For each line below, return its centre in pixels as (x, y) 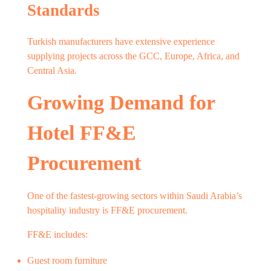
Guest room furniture (67, 260)
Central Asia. (52, 71)
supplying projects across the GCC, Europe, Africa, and (133, 56)
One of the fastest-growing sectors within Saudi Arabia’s (135, 195)
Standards (64, 10)
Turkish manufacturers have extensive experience (121, 42)
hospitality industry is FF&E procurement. (107, 210)
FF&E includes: (57, 234)
